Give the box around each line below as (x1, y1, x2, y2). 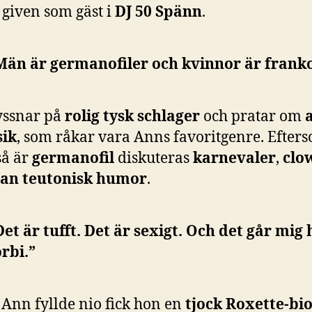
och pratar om (200, 107, 305, 126)
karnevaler (193, 149, 276, 168)
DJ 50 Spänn (115, 3, 202, 22)
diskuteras (118, 149, 193, 168)
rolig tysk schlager (65, 107, 200, 126)
